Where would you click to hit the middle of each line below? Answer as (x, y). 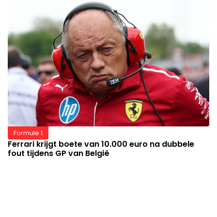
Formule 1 (28, 133)
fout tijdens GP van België (59, 153)
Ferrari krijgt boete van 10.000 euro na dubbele (101, 144)
